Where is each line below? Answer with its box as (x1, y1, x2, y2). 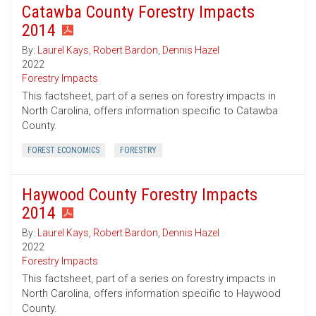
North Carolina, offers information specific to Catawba (22, 104, 278, 118)
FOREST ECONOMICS (28, 145, 99, 156)
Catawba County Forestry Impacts (22, 2, 255, 23)
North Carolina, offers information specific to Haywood (22, 287, 281, 300)
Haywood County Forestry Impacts (22, 185, 257, 205)
